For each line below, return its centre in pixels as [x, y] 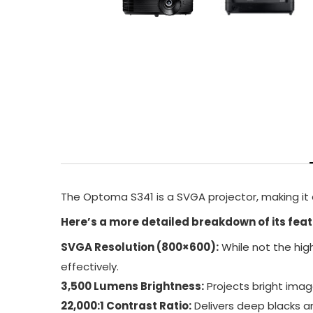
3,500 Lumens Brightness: [132, 286]
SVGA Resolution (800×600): [140, 247]
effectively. [90, 267]
